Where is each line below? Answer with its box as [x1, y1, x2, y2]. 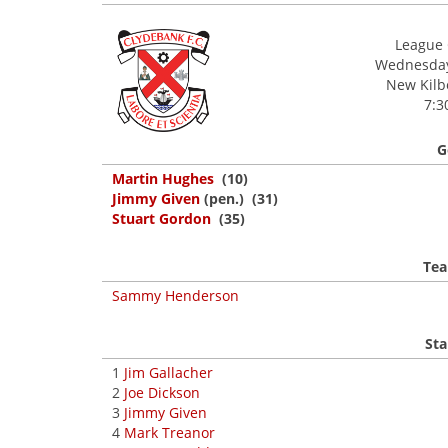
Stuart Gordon [112, 209, 211, 228]
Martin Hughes [112, 169, 214, 188]
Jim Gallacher [124, 363, 213, 382]
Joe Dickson [124, 383, 200, 402]
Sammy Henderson [112, 286, 239, 305]
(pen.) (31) [200, 189, 278, 208]
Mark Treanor [124, 423, 215, 442]
